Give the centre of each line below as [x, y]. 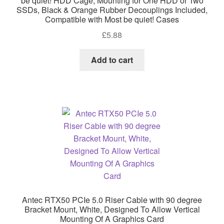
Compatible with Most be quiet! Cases [112, 19]
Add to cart [112, 60]
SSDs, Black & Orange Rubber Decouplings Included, [112, 9]
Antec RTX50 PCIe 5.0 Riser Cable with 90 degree [112, 199]
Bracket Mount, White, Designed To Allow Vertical [112, 209]
